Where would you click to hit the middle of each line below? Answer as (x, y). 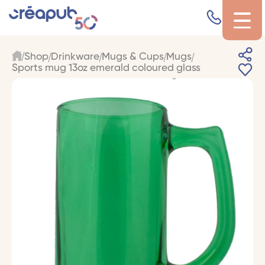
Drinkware (75, 57)
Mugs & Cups (132, 57)
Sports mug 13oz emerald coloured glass (106, 69)
